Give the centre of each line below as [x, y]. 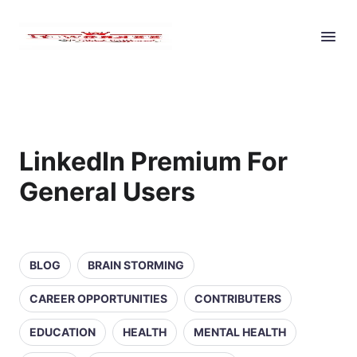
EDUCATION [63, 332]
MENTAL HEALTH [240, 332]
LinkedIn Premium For [153, 161]
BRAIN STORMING [136, 265]
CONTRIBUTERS [238, 298]
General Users [107, 192]
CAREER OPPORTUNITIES [98, 298]
